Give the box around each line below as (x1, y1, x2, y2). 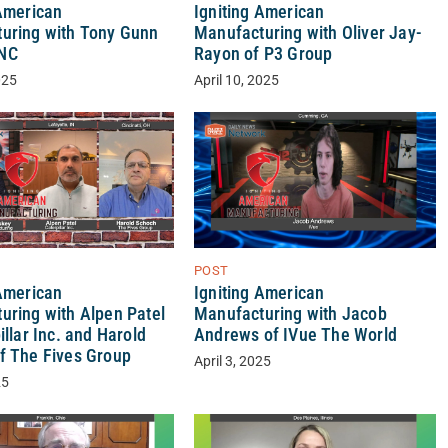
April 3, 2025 (193, 353, 271, 371)
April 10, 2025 (193, 72, 279, 90)
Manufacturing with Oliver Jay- (193, 23, 422, 44)
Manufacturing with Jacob (193, 304, 387, 325)
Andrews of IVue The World (193, 325, 397, 346)
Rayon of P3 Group (193, 44, 333, 65)
